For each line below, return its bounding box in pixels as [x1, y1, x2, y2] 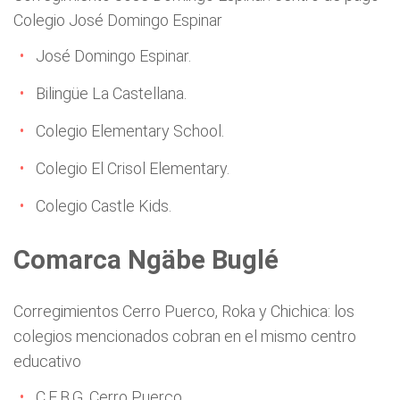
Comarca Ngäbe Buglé [13, 244, 279, 275]
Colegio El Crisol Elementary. [36, 158, 229, 178]
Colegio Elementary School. [36, 121, 224, 140]
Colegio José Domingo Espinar [13, 10, 222, 29]
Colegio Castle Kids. [36, 196, 171, 215]
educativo [13, 351, 81, 371]
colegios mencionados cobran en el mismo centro [13, 326, 356, 346]
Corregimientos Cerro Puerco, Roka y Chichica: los [13, 301, 354, 321]
